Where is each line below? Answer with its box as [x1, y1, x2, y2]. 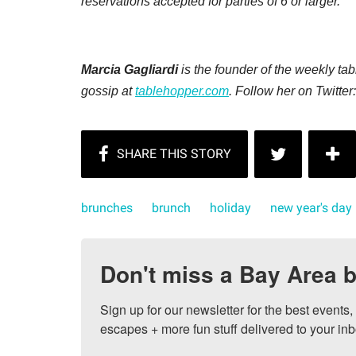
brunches [81, 199, 133, 215]
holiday [210, 199, 251, 215]
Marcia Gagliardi [81, 62, 178, 76]
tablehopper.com [135, 83, 229, 98]
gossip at [81, 83, 135, 98]
